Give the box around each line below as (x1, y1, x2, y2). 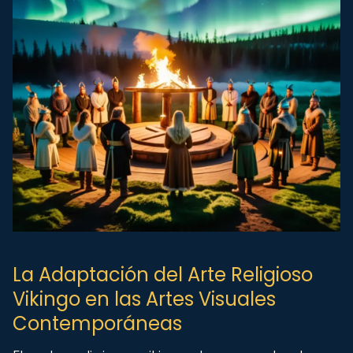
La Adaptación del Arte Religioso (13, 262, 313, 288)
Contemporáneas (13, 310, 182, 336)
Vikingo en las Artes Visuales (13, 286, 276, 312)
